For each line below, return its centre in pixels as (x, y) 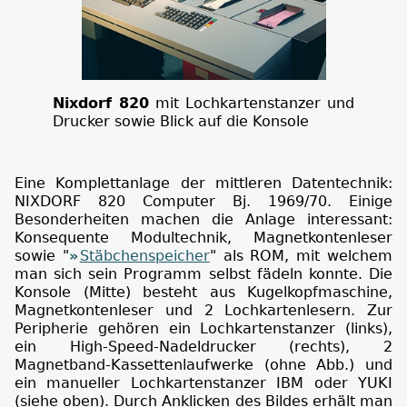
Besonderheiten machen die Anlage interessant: (203, 219)
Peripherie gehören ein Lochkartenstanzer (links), (203, 328)
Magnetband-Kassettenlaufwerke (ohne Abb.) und (203, 365)
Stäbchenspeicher (144, 256)
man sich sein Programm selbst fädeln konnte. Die (203, 274)
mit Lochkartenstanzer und (252, 103)
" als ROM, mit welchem (301, 256)
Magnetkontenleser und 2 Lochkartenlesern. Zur (203, 310)
